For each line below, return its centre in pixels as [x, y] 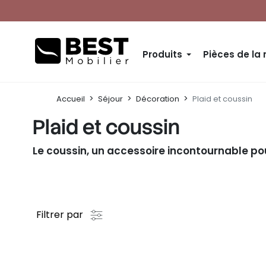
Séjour [110, 99]
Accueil [71, 99]
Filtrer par [61, 215]
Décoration [158, 99]
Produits [162, 54]
